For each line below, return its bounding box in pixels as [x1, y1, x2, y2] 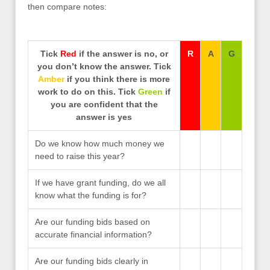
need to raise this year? [35, 151, 125, 161]
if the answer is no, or [76, 48, 168, 58]
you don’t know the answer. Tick [37, 61, 171, 71]
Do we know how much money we [35, 138, 165, 148]
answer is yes [76, 111, 132, 122]
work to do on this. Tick [37, 86, 138, 96]
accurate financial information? [35, 229, 152, 239]
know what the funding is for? [35, 190, 147, 200]
